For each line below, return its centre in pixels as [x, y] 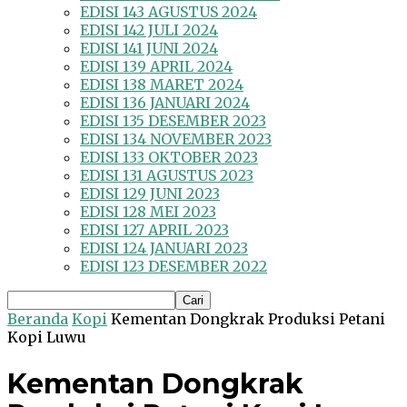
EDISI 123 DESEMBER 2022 [174, 267]
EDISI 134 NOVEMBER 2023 [176, 139]
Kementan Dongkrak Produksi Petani [248, 319]
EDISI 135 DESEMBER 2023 [173, 121]
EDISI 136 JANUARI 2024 [165, 103]
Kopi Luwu [47, 338]
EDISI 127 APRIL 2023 [154, 230]
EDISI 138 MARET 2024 [162, 85]
